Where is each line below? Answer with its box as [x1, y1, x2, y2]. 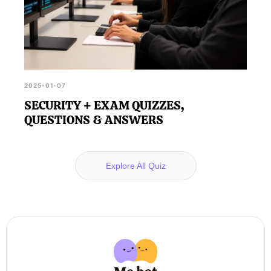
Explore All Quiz [105, 160, 166, 171]
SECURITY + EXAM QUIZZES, [24, 97, 184, 113]
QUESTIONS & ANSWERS [24, 111, 163, 128]
